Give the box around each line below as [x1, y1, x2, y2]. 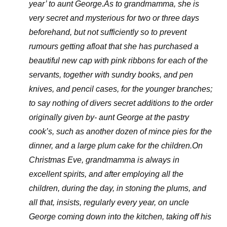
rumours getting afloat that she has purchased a [28, 42, 199, 51]
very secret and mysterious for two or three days [28, 14, 199, 22]
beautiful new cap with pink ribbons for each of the [28, 56, 208, 65]
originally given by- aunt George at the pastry [28, 113, 189, 122]
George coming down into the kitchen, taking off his [28, 212, 211, 221]
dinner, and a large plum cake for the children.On [28, 141, 203, 150]
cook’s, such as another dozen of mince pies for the [28, 127, 212, 136]
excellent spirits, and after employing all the [28, 170, 183, 178]
